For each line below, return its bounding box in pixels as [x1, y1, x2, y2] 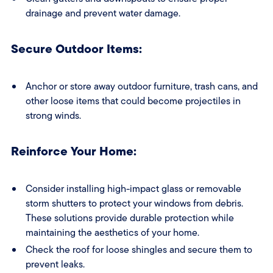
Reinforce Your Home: [10, 141, 136, 161]
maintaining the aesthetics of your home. [25, 225, 199, 240]
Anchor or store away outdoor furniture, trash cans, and [25, 79, 258, 94]
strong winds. [25, 108, 81, 123]
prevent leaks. [25, 257, 85, 272]
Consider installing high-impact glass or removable [25, 182, 241, 196]
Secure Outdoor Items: [10, 39, 142, 58]
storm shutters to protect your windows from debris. [25, 196, 243, 211]
